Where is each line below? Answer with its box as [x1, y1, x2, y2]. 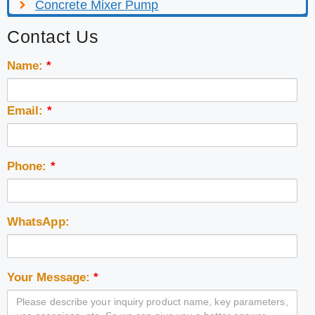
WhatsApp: [7, 214, 70, 229]
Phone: [7, 159, 51, 173]
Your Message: [7, 270, 94, 284]
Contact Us [7, 26, 98, 46]
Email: [7, 103, 47, 117]
